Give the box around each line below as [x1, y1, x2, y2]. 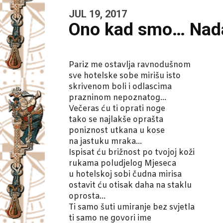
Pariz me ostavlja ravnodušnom [69, 60, 191, 71]
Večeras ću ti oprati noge [69, 104, 165, 114]
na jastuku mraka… [69, 136, 142, 147]
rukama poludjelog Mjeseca [69, 158, 176, 169]
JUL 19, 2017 [69, 8, 127, 20]
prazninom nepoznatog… [69, 93, 166, 104]
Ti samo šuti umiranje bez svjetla [69, 202, 195, 213]
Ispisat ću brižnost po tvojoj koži [69, 147, 195, 158]
